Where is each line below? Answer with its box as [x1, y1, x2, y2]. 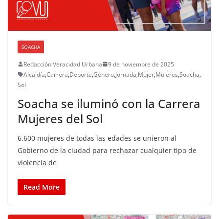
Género [93, 70, 114, 79]
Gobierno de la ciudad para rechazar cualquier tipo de [18, 145, 197, 155]
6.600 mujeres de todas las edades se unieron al [18, 133, 176, 143]
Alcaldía [23, 70, 45, 79]
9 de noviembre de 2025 [108, 60, 174, 68]
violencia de [18, 157, 57, 167]
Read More [23, 182, 60, 192]
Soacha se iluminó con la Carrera [18, 95, 200, 111]
